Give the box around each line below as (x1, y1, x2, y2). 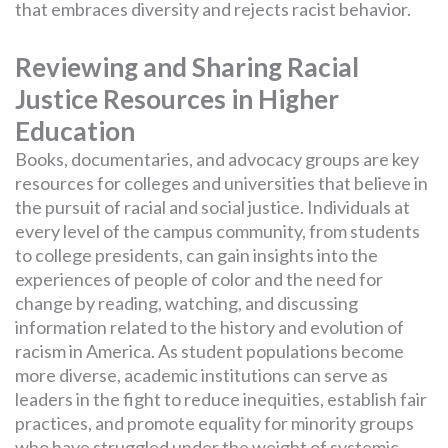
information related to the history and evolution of (15, 315, 404, 338)
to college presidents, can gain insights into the (15, 243, 378, 266)
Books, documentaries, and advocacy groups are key (15, 147, 419, 170)
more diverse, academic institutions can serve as (15, 363, 388, 386)
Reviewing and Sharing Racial (15, 50, 359, 83)
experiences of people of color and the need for (15, 267, 383, 290)
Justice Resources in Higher (15, 82, 339, 115)
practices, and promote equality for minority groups (15, 411, 414, 434)
